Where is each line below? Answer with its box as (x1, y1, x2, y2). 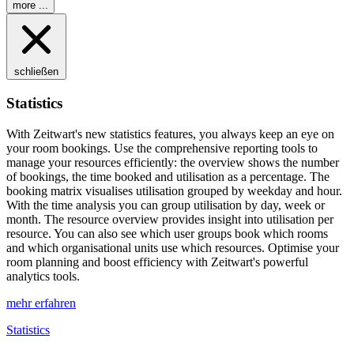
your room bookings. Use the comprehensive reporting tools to (6, 141, 318, 155)
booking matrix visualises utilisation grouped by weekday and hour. (6, 183, 342, 198)
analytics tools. (6, 269, 80, 283)
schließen (14, 66, 58, 78)
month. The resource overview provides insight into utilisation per (6, 212, 333, 226)
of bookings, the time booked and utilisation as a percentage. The (6, 169, 330, 183)
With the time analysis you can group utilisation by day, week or (6, 198, 325, 212)
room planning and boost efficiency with (6, 254, 211, 269)
